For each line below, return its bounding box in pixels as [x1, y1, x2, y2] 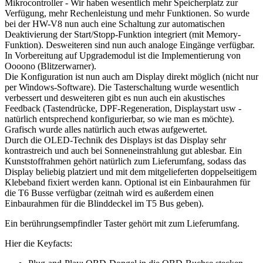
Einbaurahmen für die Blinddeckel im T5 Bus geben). [5, 198, 204, 208]
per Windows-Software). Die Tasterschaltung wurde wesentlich [5, 82, 239, 92]
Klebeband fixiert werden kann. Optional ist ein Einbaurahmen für [5, 177, 250, 187]
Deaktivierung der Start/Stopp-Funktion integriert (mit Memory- [5, 29, 241, 39]
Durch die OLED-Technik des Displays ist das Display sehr [5, 134, 226, 145]
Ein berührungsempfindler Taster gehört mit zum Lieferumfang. [5, 218, 240, 228]
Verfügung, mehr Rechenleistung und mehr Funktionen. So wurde [5, 8, 249, 18]
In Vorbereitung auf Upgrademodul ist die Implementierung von [5, 50, 241, 60]
